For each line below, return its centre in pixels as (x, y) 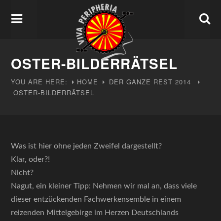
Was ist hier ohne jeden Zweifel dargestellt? (87, 146)
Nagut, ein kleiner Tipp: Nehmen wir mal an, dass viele (104, 186)
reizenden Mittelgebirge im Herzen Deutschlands (95, 213)
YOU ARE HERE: (39, 82)
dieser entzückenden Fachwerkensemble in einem (96, 199)
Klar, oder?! (31, 159)
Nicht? (22, 173)
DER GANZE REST (141, 82)
